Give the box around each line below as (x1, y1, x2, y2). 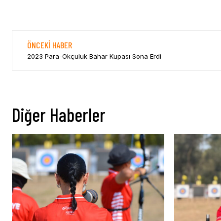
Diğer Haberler (12, 103, 106, 126)
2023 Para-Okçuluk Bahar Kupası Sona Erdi (27, 52, 161, 61)
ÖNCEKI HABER (27, 39, 72, 51)
